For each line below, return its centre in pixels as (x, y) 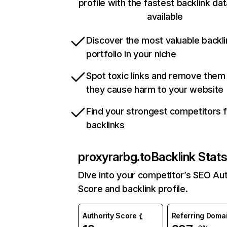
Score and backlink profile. (133, 189)
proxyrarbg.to (115, 157)
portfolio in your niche (131, 54)
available (165, 17)
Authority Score (110, 216)
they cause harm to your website (155, 90)
